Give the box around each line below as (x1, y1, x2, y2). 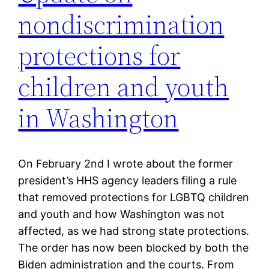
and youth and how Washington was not (18, 208, 225, 221)
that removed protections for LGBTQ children (18, 191, 250, 204)
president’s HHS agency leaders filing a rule (18, 174, 237, 187)
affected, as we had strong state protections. (18, 225, 250, 238)
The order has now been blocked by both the (18, 241, 249, 255)
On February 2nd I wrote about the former (18, 157, 234, 171)
